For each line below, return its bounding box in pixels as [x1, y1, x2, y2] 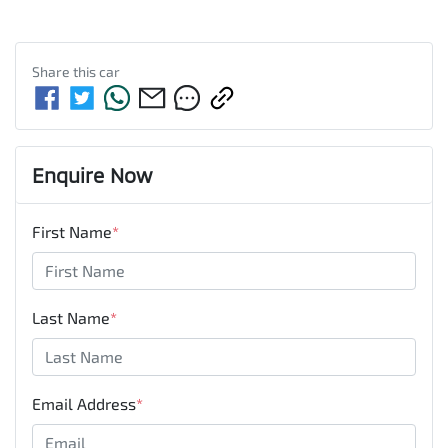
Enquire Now [32, 162, 152, 187]
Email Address [32, 393, 136, 413]
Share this [32, 62, 99, 80]
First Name [32, 221, 112, 241]
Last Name [32, 307, 110, 327]
